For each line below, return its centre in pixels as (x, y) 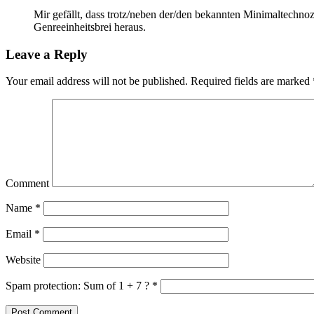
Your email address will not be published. (97, 81)
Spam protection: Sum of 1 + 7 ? (77, 286)
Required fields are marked (250, 81)
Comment (27, 184)
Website (23, 260)
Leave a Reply (47, 54)
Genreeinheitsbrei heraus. (90, 27)
